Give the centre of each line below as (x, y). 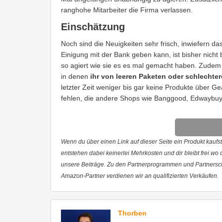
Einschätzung (93, 27)
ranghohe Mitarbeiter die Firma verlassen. (127, 10)
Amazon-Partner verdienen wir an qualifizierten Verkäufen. (140, 176)
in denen (75, 76)
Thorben (132, 213)
